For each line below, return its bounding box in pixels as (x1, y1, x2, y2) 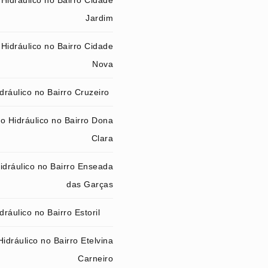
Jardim (86, 13, 113, 23)
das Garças (66, 179, 113, 189)
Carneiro (78, 254, 113, 263)
